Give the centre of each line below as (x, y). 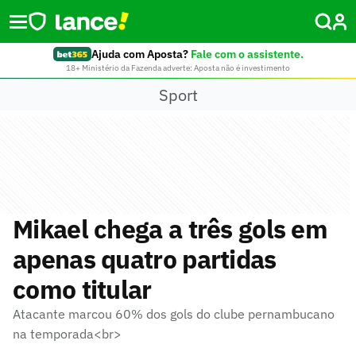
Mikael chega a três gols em (170, 229)
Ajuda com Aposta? (139, 54)
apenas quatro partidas (145, 259)
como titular (82, 289)
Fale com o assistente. (247, 54)
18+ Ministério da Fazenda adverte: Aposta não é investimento (178, 68)
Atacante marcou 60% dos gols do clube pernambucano (174, 314)
